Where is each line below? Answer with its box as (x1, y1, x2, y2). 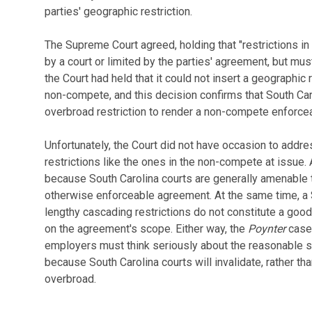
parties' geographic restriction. (44, 5, 192, 18)
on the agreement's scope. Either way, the (44, 222, 248, 235)
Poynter (247, 222, 286, 235)
